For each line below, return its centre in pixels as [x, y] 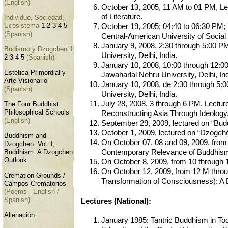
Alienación [19, 216]
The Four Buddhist [31, 104]
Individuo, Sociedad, [34, 18]
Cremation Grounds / [35, 176]
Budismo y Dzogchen [37, 49]
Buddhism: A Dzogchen [38, 152]
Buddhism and [25, 136]
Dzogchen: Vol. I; [30, 144]
